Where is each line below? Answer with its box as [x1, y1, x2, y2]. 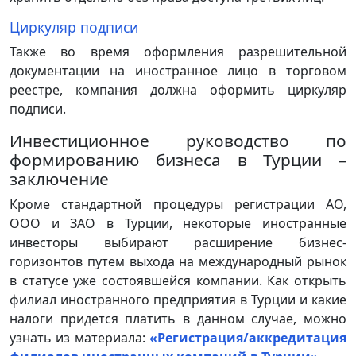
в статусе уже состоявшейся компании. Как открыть [10, 271, 346, 289]
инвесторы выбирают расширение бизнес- [10, 233, 346, 251]
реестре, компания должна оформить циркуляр [10, 80, 346, 99]
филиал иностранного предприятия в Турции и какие [10, 290, 346, 308]
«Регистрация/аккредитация [149, 328, 346, 346]
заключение [10, 167, 109, 190]
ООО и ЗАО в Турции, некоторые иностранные [10, 214, 346, 232]
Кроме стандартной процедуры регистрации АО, [10, 195, 346, 213]
